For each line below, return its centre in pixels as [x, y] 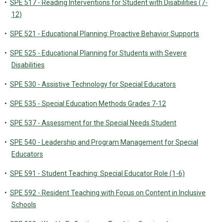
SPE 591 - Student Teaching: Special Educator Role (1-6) [97, 173]
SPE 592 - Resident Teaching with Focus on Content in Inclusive [108, 193]
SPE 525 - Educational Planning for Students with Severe [98, 53]
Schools [24, 205]
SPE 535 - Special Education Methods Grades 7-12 [88, 104]
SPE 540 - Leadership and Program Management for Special [104, 142]
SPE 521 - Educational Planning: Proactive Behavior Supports [105, 34]
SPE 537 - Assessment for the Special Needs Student [93, 123]
